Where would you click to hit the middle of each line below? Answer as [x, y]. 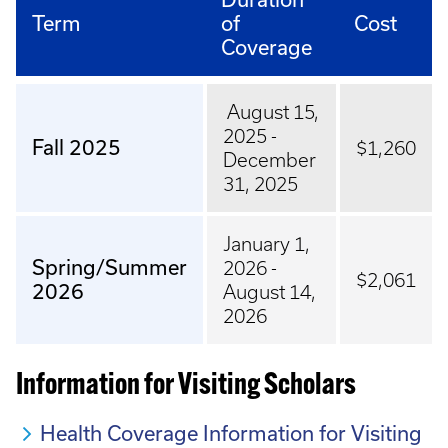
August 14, [269, 292]
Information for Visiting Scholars [186, 386]
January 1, [266, 244]
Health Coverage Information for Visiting [231, 433]
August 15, [271, 112]
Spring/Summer [109, 267]
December [269, 160]
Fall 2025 [76, 147]
